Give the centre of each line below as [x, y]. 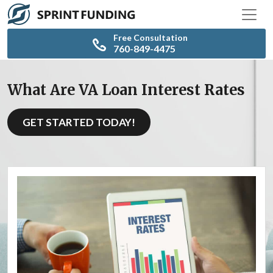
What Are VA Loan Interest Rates [126, 90]
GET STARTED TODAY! [79, 122]
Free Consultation [151, 38]
